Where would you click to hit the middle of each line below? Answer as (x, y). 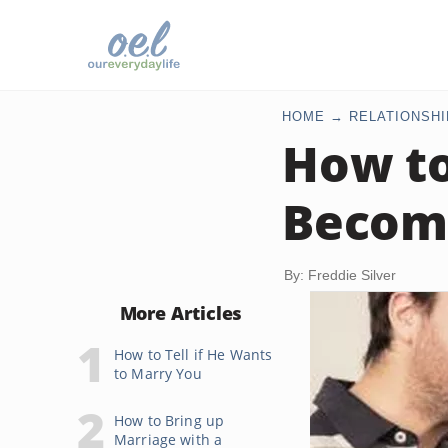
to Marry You (158, 373)
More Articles (181, 313)
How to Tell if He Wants (193, 354)
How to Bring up (169, 420)
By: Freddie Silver (340, 275)
